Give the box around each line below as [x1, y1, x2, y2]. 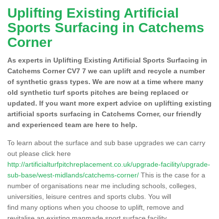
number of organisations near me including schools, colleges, [7, 181, 197, 190]
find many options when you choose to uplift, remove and [7, 203, 184, 211]
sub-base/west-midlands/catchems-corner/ [7, 171, 139, 179]
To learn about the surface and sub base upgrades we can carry [7, 138, 205, 147]
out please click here [7, 149, 71, 157]
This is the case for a [139, 171, 205, 179]
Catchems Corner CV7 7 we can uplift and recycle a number [7, 66, 205, 75]
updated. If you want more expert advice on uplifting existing [7, 99, 212, 107]
